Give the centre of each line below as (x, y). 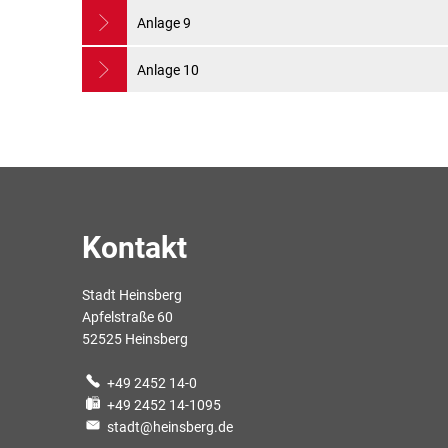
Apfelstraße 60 (127, 317)
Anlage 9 (164, 22)
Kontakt (134, 247)
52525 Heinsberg (135, 339)
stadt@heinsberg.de (169, 427)
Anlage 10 (168, 69)
